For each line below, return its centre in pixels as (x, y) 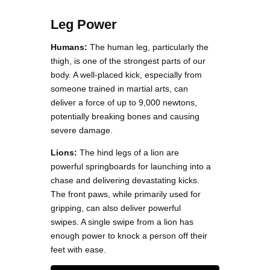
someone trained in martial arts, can (119, 88)
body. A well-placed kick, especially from (126, 74)
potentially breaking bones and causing (125, 116)
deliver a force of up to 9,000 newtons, (124, 102)
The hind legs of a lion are (128, 152)
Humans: (69, 47)
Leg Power (84, 24)
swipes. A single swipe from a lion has (122, 221)
